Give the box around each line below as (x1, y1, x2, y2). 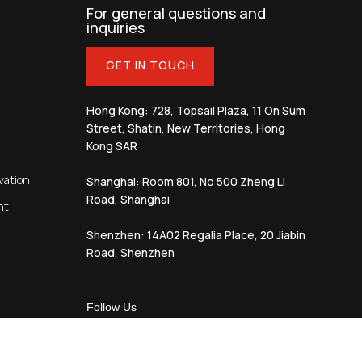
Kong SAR (86, 137, 138, 154)
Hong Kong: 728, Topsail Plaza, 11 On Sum (86, 102, 306, 118)
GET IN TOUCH (106, 57, 196, 74)
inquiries (86, 18, 145, 38)
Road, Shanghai (86, 191, 170, 207)
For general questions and (86, 3, 267, 23)
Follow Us (86, 300, 137, 314)
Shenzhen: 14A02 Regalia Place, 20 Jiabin (86, 226, 306, 242)
